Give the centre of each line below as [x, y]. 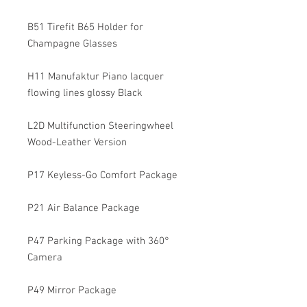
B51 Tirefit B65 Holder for [85, 27]
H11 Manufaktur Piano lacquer [96, 77]
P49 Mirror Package [72, 291]
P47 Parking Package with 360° [98, 241]
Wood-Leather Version [77, 143]
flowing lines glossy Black [85, 93]
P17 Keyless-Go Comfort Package [102, 175]
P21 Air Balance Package [84, 208]
